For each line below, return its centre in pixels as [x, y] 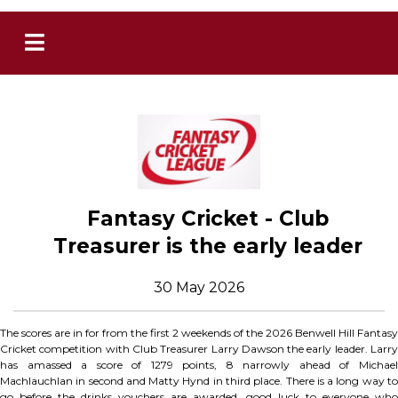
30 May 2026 [199, 288]
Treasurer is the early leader [208, 247]
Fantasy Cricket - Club [208, 219]
